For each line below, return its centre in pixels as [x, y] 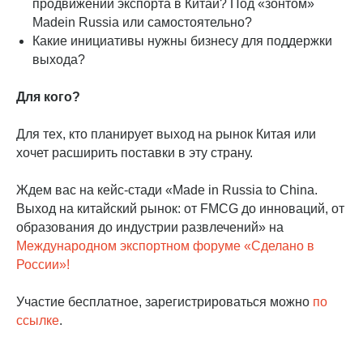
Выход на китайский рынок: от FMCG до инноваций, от [180, 208]
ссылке [38, 320]
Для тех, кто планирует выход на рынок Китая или [166, 134]
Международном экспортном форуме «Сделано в [165, 246]
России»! [43, 264]
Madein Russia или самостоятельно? [142, 22]
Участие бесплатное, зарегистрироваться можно [164, 301]
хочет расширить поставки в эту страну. [135, 152]
